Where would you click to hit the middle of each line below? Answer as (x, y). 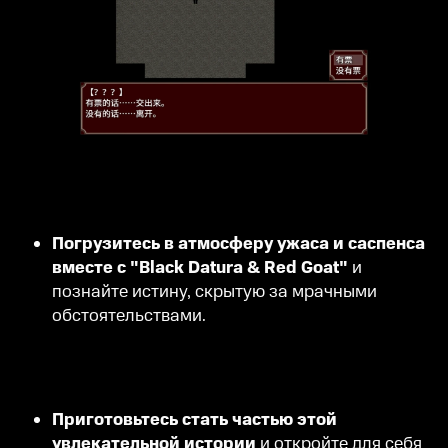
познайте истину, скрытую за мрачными (214, 292)
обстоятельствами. (129, 316)
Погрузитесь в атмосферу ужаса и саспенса (238, 244)
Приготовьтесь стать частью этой (194, 420)
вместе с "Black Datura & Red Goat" (200, 268)
